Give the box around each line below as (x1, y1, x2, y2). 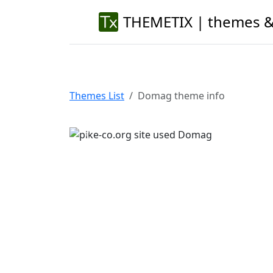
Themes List (69, 89, 124, 102)
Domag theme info (138, 89, 225, 102)
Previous (88, 134, 129, 148)
